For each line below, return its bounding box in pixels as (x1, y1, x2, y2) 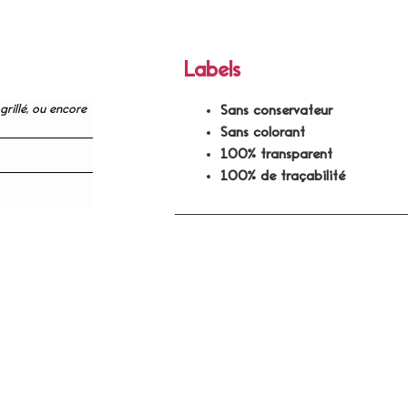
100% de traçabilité (220, 168, 345, 183)
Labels (184, 58, 240, 81)
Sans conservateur (220, 102, 332, 117)
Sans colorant (220, 124, 305, 139)
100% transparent (220, 146, 332, 161)
